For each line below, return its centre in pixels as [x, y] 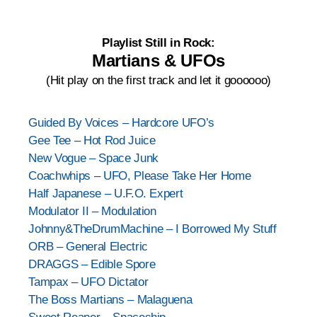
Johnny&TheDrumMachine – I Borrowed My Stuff [152, 229]
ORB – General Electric [88, 246]
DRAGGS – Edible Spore [92, 264]
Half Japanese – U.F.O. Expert [106, 193]
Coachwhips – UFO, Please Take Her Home [140, 175]
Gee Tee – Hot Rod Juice [92, 140]
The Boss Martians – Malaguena [110, 299]
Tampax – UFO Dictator [88, 282]
